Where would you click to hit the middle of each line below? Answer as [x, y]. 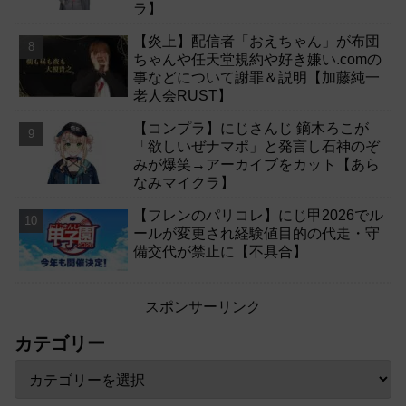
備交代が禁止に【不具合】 [221, 252]
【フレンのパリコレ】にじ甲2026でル [259, 216]
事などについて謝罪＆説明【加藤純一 [257, 78]
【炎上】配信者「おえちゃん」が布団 [257, 42]
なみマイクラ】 [184, 183]
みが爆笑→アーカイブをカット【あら [257, 165]
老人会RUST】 [183, 96]
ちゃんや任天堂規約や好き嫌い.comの [258, 60]
